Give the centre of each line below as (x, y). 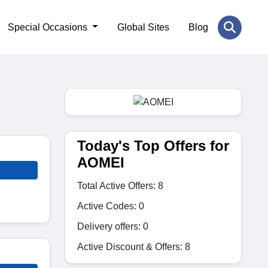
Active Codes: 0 (111, 206)
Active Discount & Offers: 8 (134, 246)
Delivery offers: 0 (113, 226)
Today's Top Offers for (153, 145)
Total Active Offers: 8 (120, 185)
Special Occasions (49, 27)
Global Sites (143, 27)
